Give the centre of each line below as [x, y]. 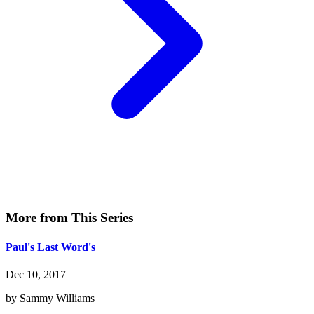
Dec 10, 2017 [36, 274]
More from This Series [69, 218]
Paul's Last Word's [50, 247]
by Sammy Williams [50, 298]
